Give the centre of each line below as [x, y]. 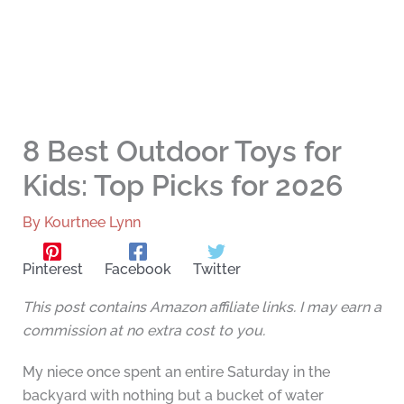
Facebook [138, 270]
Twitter [216, 270]
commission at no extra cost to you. [143, 331]
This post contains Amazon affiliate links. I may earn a [202, 308]
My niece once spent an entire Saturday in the [176, 372]
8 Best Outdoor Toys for [181, 151]
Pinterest [52, 270]
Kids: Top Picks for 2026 [182, 186]
